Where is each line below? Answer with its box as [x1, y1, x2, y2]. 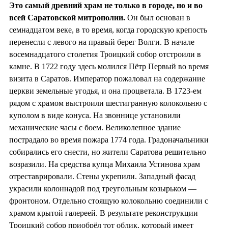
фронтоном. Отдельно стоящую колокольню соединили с [9, 196, 208, 205]
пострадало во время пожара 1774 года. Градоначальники [9, 135, 209, 144]
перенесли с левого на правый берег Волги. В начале [9, 37, 194, 46]
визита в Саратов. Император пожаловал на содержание [9, 74, 205, 83]
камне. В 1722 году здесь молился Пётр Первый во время [9, 62, 209, 71]
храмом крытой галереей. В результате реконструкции [9, 208, 198, 217]
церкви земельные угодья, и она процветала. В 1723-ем [9, 86, 202, 95]
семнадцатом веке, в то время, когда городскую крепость [9, 25, 207, 34]
